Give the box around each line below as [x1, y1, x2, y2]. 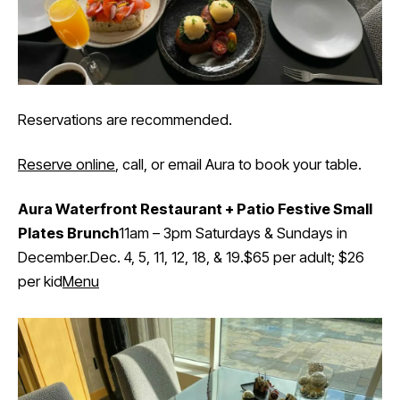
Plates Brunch [18, 224, 119, 243]
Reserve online [18, 155, 115, 174]
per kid [18, 272, 62, 291]
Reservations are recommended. [18, 110, 232, 129]
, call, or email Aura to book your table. [115, 155, 362, 174]
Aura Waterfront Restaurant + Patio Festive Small [18, 200, 372, 219]
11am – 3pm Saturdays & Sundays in [119, 224, 347, 243]
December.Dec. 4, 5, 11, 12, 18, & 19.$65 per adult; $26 [18, 248, 364, 267]
